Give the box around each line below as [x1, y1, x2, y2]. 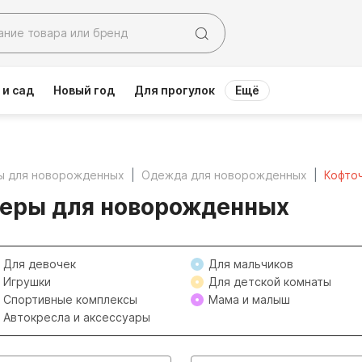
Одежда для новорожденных [141, 168, 307, 182]
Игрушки [2, 275, 51, 288]
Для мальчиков [208, 257, 293, 271]
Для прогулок [134, 83, 215, 97]
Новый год [53, 83, 115, 97]
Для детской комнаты [208, 275, 331, 288]
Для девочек [2, 257, 76, 271]
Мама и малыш [208, 293, 290, 306]
